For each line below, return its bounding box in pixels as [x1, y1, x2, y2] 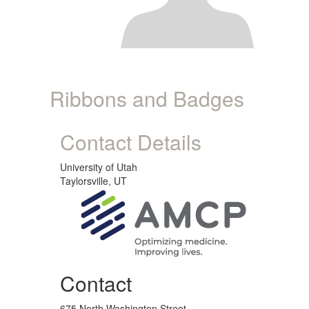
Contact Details [60, 127, 201, 157]
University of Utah [60, 160, 137, 174]
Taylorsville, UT [60, 174, 127, 188]
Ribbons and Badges [50, 83, 244, 113]
